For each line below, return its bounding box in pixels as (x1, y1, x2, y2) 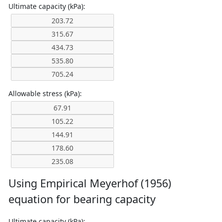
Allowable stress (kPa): (8, 89, 82, 98)
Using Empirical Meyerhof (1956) (8, 176, 171, 190)
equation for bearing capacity (8, 192, 156, 206)
